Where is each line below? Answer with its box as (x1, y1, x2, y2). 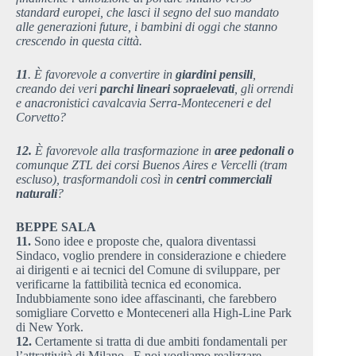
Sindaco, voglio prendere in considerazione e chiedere (16, 248, 286, 262)
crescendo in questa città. (16, 33, 142, 48)
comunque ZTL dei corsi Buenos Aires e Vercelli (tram (16, 157, 288, 172)
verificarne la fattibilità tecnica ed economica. (16, 277, 242, 291)
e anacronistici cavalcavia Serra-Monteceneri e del (16, 95, 271, 110)
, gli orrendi (234, 81, 293, 95)
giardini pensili (176, 67, 253, 81)
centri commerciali (176, 172, 272, 186)
